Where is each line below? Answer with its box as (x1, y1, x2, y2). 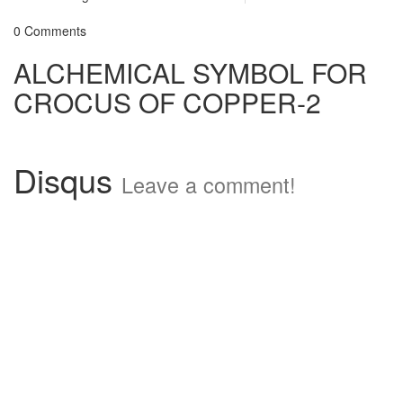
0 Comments (13, 22, 86, 40)
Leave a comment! (121, 169, 296, 200)
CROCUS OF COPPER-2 (13, 83, 321, 121)
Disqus (13, 157, 121, 202)
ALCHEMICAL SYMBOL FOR (13, 53, 367, 92)
